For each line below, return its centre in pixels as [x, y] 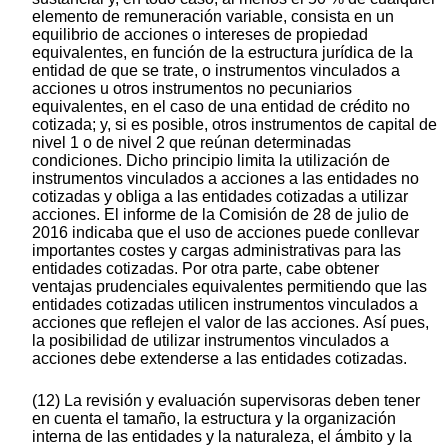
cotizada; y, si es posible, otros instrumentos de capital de [234, 125]
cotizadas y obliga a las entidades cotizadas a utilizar [220, 197]
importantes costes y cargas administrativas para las [216, 251]
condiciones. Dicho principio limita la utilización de [211, 161]
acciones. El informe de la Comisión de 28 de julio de [220, 215]
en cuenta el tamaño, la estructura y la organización [214, 419]
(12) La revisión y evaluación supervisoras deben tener [226, 401]
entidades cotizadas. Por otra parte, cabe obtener [205, 269]
